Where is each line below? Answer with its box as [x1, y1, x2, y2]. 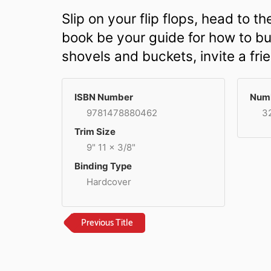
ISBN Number [74, 91, 133, 103]
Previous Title [81, 215, 133, 230]
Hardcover [87, 176, 131, 188]
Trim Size [74, 126, 116, 137]
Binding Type [74, 160, 132, 172]
